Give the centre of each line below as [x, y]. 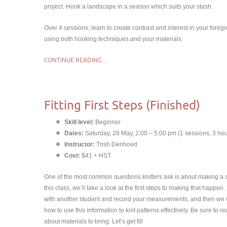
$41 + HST [96, 156]
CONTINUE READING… [76, 60]
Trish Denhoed [116, 144]
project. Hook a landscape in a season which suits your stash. [128, 7]
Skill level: [80, 122]
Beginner [108, 122]
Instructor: [80, 144]
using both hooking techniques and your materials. [113, 39]
